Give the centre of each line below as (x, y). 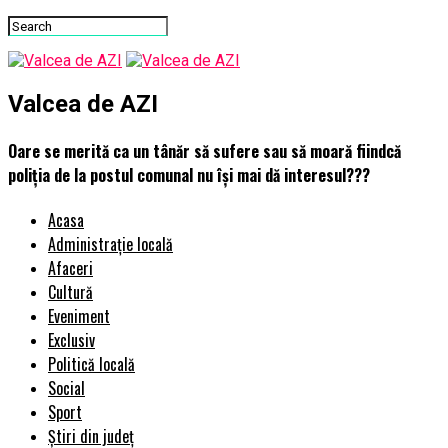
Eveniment (79, 316)
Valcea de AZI (83, 103)
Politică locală (91, 364)
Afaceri (70, 268)
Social (66, 388)
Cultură (70, 292)
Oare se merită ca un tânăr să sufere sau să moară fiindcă (204, 151)
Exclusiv (71, 340)
